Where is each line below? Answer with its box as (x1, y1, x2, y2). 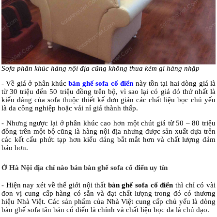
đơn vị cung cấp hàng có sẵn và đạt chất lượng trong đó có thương (1, 189, 216, 197)
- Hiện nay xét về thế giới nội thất (1, 181, 108, 189)
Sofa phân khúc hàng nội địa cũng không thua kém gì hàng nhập (1, 64, 200, 72)
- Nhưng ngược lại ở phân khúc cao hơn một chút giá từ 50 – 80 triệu (1, 119, 216, 127)
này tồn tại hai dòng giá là (133, 79, 216, 87)
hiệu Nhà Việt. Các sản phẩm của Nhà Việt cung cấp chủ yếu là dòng (1, 198, 216, 205)
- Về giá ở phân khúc (1, 79, 69, 87)
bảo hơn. (1, 144, 28, 152)
